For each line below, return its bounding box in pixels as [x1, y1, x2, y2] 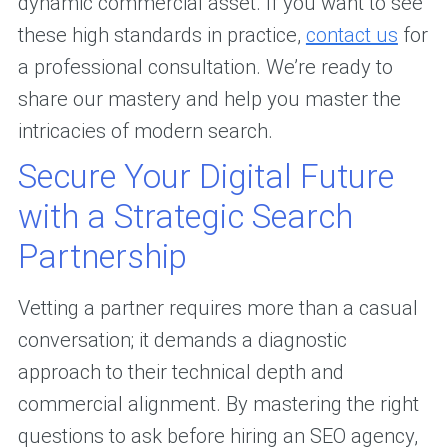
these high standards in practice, [17, 23, 306, 48]
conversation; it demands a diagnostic [17, 328, 347, 353]
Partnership [17, 237, 187, 277]
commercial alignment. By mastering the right [17, 392, 419, 417]
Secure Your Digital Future [17, 157, 394, 197]
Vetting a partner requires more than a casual [17, 296, 418, 321]
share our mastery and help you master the [17, 87, 401, 112]
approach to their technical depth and [17, 360, 344, 385]
